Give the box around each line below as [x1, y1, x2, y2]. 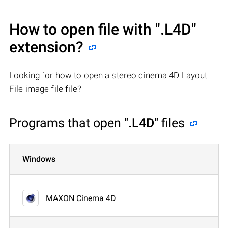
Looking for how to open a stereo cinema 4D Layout [9, 70, 208, 80]
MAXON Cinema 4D [46, 193, 116, 203]
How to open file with [9, 20, 155, 38]
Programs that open [9, 115, 124, 130]
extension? [9, 38, 83, 56]
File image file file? [9, 83, 81, 94]
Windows [22, 154, 55, 164]
